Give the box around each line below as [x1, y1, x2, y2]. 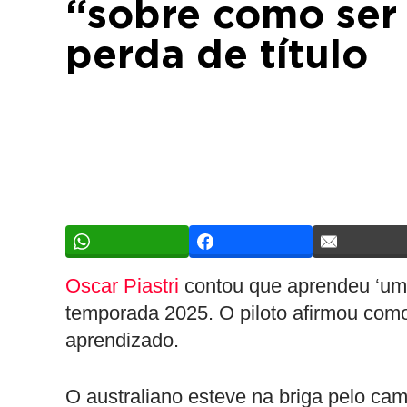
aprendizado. [65, 329, 179, 352]
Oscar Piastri [65, 274, 179, 297]
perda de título [65, 36, 368, 76]
